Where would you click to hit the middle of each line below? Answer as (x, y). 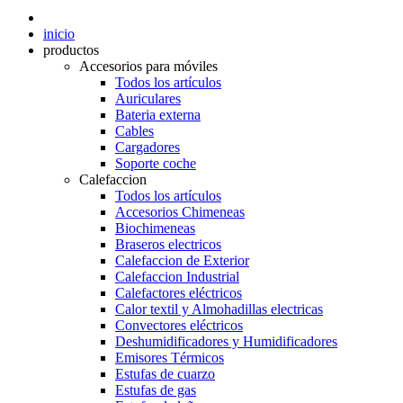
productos (71, 50)
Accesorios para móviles (148, 66)
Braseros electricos (168, 244)
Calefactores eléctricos (179, 293)
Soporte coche (156, 163)
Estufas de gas (156, 390)
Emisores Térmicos (170, 358)
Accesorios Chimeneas (180, 212)
